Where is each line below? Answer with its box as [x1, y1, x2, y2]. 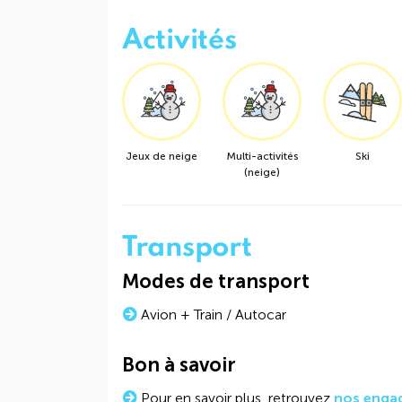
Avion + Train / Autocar [137, 306, 286, 323]
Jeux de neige [126, 150, 197, 162]
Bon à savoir [122, 353, 236, 377]
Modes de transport [122, 269, 310, 293]
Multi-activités [225, 150, 299, 162]
